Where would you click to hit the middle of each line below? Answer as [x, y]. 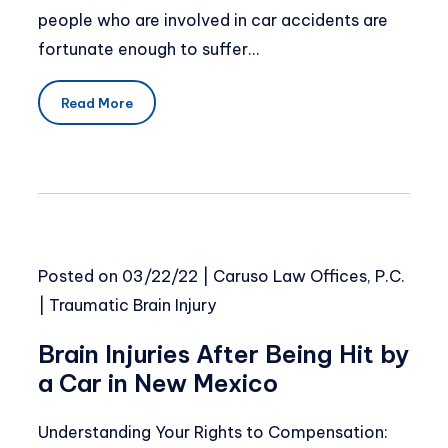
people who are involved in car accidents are [213, 19]
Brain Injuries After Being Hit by [223, 354]
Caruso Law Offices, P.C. [309, 276]
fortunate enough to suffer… [148, 48]
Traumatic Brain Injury [132, 305]
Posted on [80, 276]
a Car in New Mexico [158, 383]
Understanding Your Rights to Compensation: [213, 432]
